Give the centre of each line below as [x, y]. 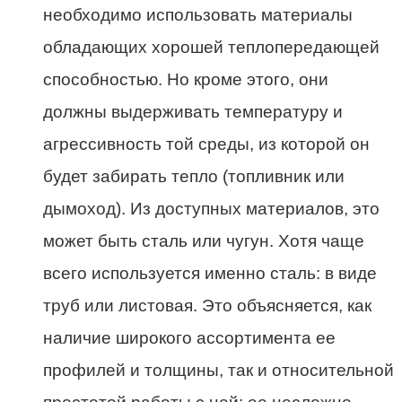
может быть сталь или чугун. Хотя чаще [204, 241]
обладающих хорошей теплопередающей [211, 48]
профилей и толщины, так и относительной [218, 371]
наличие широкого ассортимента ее [189, 338]
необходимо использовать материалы [198, 15]
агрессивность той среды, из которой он [206, 144]
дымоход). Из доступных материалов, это [211, 209]
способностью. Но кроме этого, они [186, 80]
